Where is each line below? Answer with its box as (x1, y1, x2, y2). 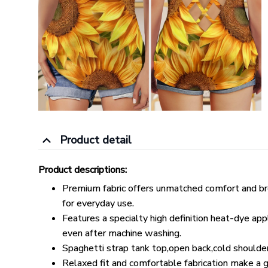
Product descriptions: (38, 163, 127, 177)
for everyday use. (62, 196, 134, 210)
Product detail (59, 133, 132, 148)
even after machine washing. (62, 226, 181, 240)
